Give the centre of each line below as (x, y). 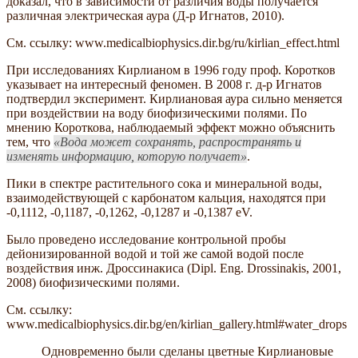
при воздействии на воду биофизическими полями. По (157, 113)
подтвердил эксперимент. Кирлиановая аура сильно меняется (174, 98)
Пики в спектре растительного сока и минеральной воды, (164, 183)
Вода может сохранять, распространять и (181, 141)
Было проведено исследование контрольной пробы (146, 239)
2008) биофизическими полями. (93, 282)
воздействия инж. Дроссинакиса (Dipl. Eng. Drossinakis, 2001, (174, 268)
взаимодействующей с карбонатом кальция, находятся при (166, 197)
